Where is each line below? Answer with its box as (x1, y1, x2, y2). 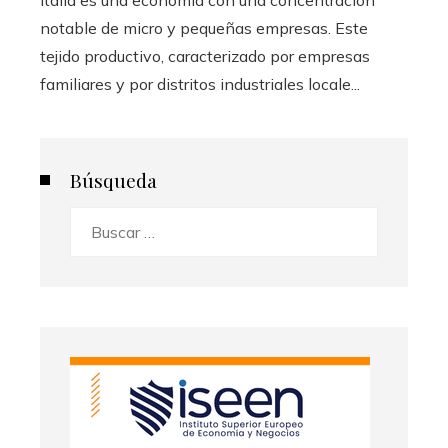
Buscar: (69, 209, 121, 230)
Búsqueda (70, 166, 157, 193)
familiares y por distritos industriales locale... (40, 73, 360, 94)
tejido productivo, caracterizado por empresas (40, 45, 370, 66)
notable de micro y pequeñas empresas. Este (40, 17, 368, 38)
